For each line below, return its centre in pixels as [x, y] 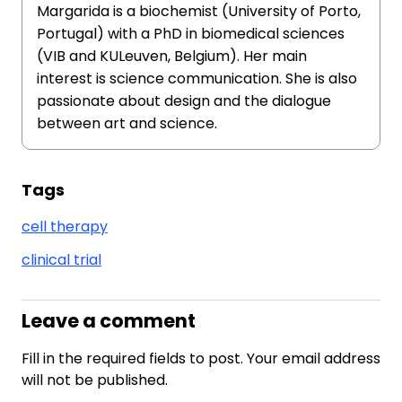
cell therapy [65, 227]
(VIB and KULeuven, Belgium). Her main [172, 56]
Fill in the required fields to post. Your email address [201, 358]
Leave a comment [109, 321]
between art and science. [127, 123]
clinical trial [61, 260]
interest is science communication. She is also [197, 79]
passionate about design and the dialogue [184, 101]
